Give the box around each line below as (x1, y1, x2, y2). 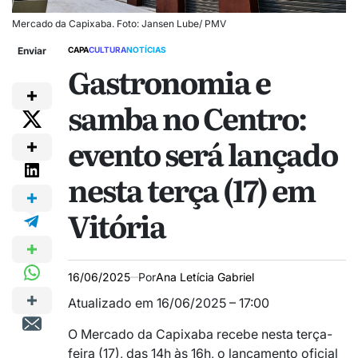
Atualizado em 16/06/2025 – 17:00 (68, 295, 269, 312)
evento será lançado (68, 131, 337, 177)
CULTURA (89, 45, 126, 55)
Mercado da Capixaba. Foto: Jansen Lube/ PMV (12, 18, 226, 30)
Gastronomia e (68, 59, 270, 105)
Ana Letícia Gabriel (156, 270, 254, 284)
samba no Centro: (68, 95, 306, 141)
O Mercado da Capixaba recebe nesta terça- (68, 326, 332, 343)
